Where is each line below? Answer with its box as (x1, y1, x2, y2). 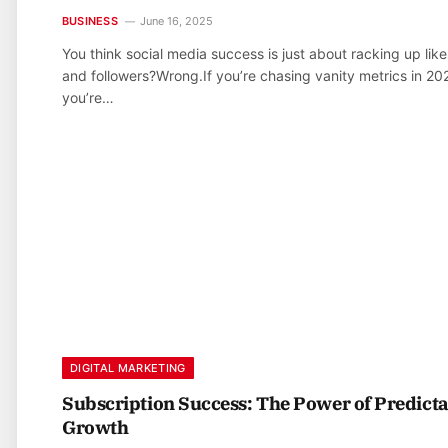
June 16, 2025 (139, 13, 213, 28)
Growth (62, 416, 129, 440)
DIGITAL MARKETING (70, 361, 186, 376)
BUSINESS (62, 13, 118, 28)
